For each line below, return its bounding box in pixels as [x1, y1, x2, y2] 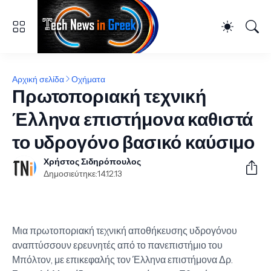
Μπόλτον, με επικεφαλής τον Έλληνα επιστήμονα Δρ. [12, 253, 233, 266]
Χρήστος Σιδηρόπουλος [44, 156, 141, 167]
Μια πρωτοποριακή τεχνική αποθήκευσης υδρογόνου [12, 224, 237, 237]
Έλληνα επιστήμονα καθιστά [12, 108, 253, 131]
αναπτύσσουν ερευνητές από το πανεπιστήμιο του [12, 239, 223, 251]
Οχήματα [71, 73, 105, 85]
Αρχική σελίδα [12, 73, 64, 85]
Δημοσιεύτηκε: [44, 168, 97, 179]
